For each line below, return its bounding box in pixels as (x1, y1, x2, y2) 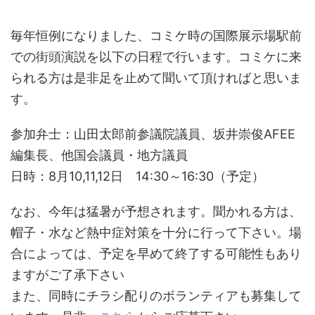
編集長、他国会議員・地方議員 (11, 148, 188, 162)
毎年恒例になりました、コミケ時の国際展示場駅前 (11, 28, 302, 43)
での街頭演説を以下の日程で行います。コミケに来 (11, 49, 302, 64)
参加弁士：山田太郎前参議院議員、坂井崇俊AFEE (11, 127, 295, 141)
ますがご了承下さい (11, 267, 124, 282)
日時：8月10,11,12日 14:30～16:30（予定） (11, 169, 264, 184)
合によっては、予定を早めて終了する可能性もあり (11, 246, 302, 261)
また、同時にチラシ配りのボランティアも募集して (11, 288, 302, 303)
